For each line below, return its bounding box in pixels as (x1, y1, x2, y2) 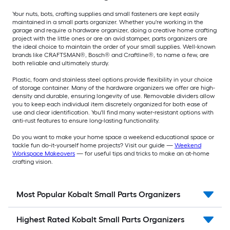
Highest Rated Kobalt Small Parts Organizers (16, 215, 184, 225)
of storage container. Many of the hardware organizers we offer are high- (12, 84, 215, 92)
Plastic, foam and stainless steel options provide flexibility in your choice (12, 76, 213, 84)
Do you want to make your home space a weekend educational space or (12, 133, 214, 141)
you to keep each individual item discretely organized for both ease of (12, 101, 207, 108)
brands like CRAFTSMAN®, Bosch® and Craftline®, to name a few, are (12, 51, 209, 59)
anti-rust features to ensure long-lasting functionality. (12, 117, 160, 125)
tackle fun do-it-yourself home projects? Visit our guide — (12, 142, 175, 149)
